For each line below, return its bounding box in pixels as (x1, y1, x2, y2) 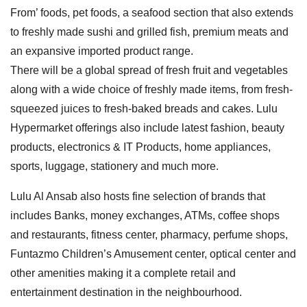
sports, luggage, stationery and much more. (10, 160, 219, 172)
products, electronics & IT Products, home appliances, (10, 140, 271, 153)
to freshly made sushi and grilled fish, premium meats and (10, 25, 288, 38)
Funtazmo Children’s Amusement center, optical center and (10, 247, 296, 260)
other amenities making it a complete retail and (10, 267, 236, 279)
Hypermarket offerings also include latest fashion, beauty (10, 121, 284, 134)
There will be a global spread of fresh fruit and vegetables (10, 64, 288, 76)
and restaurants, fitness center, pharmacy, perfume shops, (10, 228, 288, 241)
